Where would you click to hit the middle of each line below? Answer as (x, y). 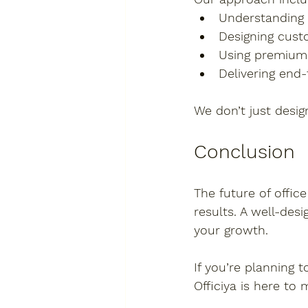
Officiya (215, 285)
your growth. (231, 230)
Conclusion (244, 151)
